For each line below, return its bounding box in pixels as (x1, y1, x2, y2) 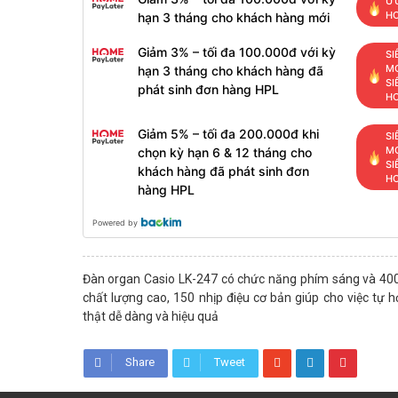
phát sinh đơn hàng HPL (137, 82, 279, 97)
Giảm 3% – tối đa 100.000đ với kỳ (137, 44, 336, 60)
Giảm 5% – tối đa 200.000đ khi (137, 126, 319, 141)
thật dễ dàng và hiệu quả (82, 309, 219, 323)
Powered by (92, 218, 138, 227)
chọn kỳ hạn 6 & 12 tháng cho (137, 145, 312, 160)
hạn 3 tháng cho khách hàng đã (137, 63, 323, 78)
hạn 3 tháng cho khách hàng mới (137, 10, 330, 25)
